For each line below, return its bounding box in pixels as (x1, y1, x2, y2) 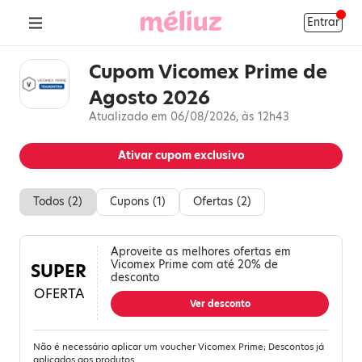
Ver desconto (189, 297, 250, 310)
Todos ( (33, 194, 72, 209)
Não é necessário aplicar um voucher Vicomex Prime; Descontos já (33, 340, 324, 353)
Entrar (306, 15, 339, 30)
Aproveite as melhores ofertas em (111, 244, 291, 259)
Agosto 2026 (89, 85, 210, 111)
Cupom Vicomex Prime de (89, 59, 327, 85)
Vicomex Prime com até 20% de (111, 257, 278, 272)
